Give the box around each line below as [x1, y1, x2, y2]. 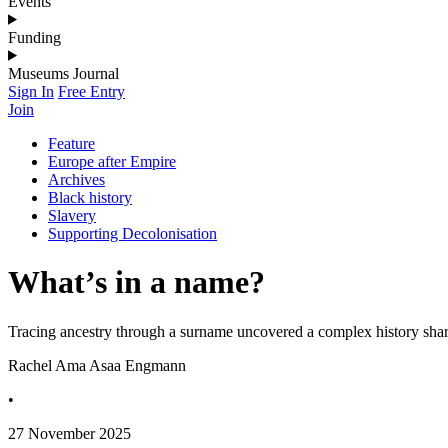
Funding [8, 28, 61, 46]
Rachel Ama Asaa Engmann [8, 356, 186, 374]
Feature [48, 134, 95, 152]
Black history [48, 188, 132, 206]
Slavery [48, 206, 96, 224]
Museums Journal [8, 64, 119, 82]
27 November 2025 [8, 424, 131, 442]
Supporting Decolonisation [48, 224, 217, 242]
